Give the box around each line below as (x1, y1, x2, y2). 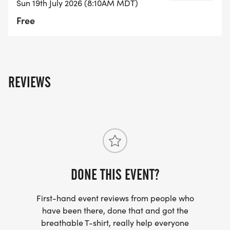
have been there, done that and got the (42, 205, 188, 216)
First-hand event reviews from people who (36, 193, 194, 204)
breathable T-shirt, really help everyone (41, 217, 189, 228)
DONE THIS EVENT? (71, 166, 159, 184)
